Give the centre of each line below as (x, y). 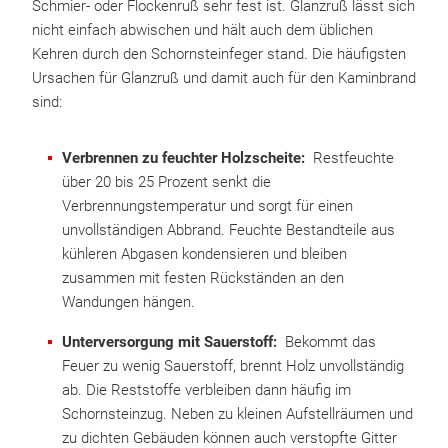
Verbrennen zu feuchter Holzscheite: (183, 158)
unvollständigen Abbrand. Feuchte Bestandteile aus (228, 230)
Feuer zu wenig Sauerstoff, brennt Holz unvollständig (233, 366)
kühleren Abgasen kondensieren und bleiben (204, 254)
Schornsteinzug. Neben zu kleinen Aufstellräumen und (237, 414)
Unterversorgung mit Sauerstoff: (173, 342)
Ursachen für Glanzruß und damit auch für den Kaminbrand (224, 78)
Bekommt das (330, 342)
